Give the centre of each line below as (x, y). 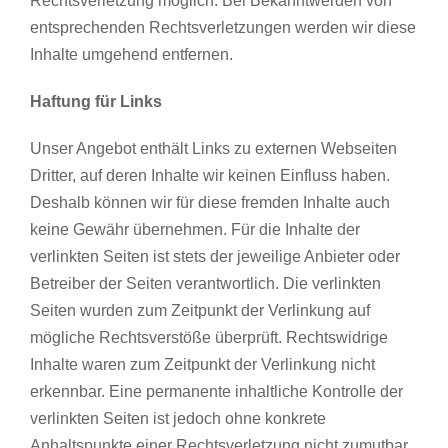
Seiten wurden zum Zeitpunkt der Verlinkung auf (199, 310)
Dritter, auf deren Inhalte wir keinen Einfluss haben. (209, 175)
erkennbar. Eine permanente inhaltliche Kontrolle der (216, 391)
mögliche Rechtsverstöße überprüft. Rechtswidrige (208, 337)
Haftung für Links (95, 101)
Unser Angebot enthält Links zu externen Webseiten (213, 148)
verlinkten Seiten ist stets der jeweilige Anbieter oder (214, 256)
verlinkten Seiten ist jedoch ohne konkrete (177, 418)
